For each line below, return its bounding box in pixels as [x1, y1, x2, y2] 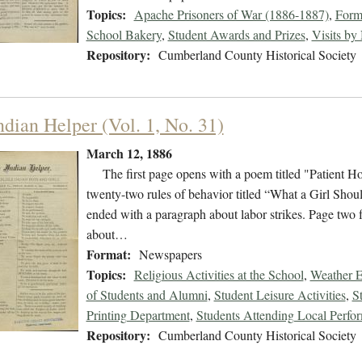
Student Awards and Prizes [167, 26, 305, 44]
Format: [86, 245, 131, 264]
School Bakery [86, 26, 162, 44]
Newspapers [138, 246, 202, 263]
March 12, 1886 [86, 144, 172, 163]
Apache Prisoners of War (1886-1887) [133, 6, 329, 23]
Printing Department [86, 306, 190, 324]
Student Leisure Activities [213, 286, 346, 304]
